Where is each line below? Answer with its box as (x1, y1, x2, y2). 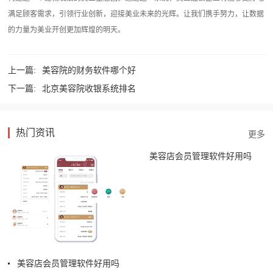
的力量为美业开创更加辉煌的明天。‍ (8, 25, 126, 34)
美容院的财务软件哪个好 (42, 65, 136, 76)
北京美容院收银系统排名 (42, 83, 136, 94)
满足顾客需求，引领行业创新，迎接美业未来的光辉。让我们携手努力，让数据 (8, 9, 264, 18)
